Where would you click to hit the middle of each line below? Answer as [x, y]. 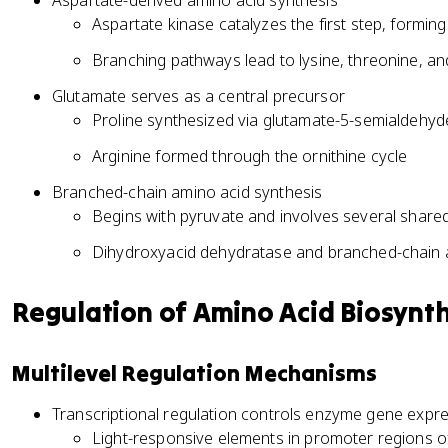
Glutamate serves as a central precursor [198, 96]
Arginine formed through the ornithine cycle [250, 156]
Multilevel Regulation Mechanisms [194, 373]
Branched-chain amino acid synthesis [187, 192]
